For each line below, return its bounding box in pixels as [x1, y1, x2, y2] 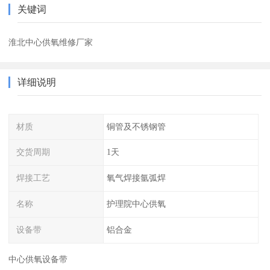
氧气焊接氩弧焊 [106, 173, 166, 183]
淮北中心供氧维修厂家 [8, 37, 93, 47]
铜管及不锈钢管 [106, 121, 166, 131]
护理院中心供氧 [106, 199, 166, 209]
